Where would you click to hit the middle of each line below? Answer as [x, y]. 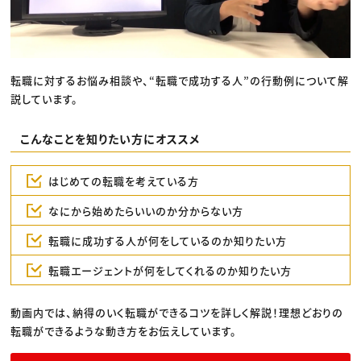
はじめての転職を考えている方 [123, 180]
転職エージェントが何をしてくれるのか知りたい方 [170, 270]
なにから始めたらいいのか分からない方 [145, 210]
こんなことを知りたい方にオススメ [110, 138]
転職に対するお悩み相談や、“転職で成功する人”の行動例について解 [180, 80]
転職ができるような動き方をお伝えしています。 [124, 331]
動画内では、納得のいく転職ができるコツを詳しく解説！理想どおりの [177, 313]
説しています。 [45, 98]
